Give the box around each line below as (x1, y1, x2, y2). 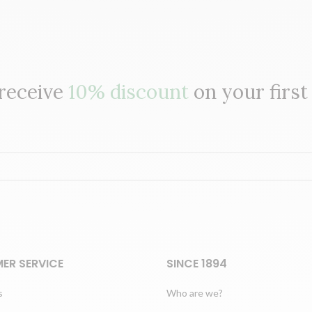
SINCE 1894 (166, 255, 227, 272)
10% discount (68, 79, 189, 104)
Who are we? (166, 286, 223, 299)
